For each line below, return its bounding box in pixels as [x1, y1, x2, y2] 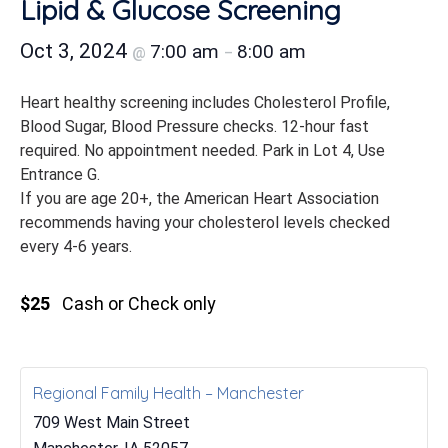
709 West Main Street [33, 413, 190, 432]
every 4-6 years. [20, 237, 132, 256]
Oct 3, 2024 [20, 39, 132, 63]
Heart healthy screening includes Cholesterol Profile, [20, 93, 390, 112]
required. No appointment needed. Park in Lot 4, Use [20, 141, 385, 160]
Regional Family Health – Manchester [33, 383, 304, 403]
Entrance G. [20, 165, 100, 184]
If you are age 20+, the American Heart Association [20, 189, 379, 208]
